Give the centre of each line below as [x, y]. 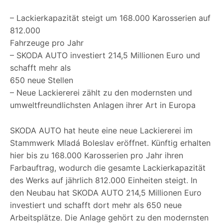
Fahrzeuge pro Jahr [47, 43]
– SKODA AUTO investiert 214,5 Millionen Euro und [105, 56]
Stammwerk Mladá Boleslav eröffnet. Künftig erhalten [110, 143]
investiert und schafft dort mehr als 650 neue [96, 205]
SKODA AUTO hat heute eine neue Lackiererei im [101, 131]
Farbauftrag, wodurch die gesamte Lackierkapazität [108, 168]
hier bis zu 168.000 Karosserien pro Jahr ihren [97, 156]
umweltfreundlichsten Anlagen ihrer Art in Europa [103, 105]
